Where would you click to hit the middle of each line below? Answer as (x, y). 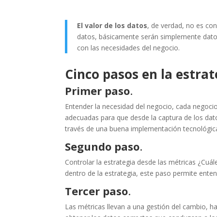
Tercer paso (97, 191)
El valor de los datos (112, 25)
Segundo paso (102, 146)
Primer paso (98, 91)
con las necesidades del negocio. (129, 48)
